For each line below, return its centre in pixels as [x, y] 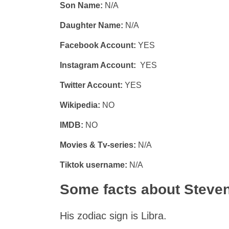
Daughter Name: [91, 25]
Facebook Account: [99, 45]
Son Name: [82, 5]
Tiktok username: [94, 165]
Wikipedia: [81, 105]
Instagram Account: [99, 65]
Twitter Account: [91, 85]
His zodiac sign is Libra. [113, 216]
